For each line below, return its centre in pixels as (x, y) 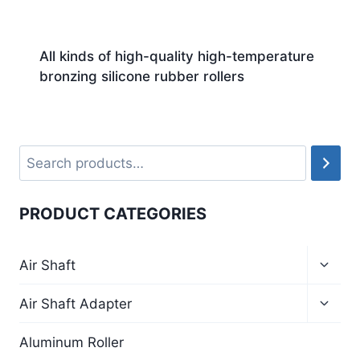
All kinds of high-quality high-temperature (176, 57)
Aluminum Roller (72, 342)
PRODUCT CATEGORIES (113, 213)
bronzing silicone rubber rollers (141, 77)
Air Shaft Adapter (76, 303)
